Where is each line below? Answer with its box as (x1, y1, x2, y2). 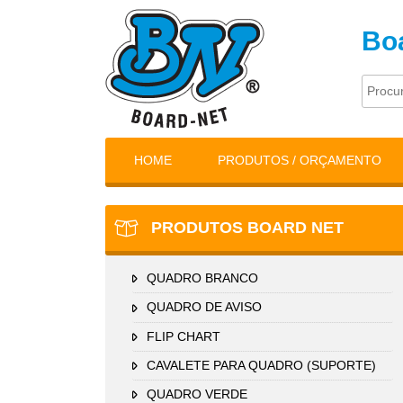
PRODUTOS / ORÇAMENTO (218, 153, 382, 167)
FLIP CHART (147, 328, 220, 344)
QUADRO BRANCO (147, 271, 258, 285)
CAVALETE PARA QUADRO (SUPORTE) (147, 357, 376, 372)
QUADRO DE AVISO (147, 300, 262, 315)
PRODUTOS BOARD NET (147, 219, 344, 237)
